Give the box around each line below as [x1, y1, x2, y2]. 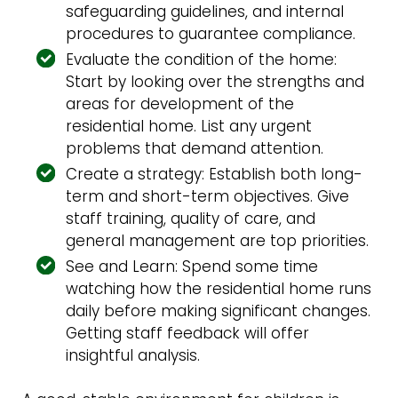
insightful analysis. [66, 345, 201, 367]
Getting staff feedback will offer [66, 322, 310, 345]
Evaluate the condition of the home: [66, 49, 338, 71]
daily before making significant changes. [66, 300, 371, 322]
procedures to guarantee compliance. [66, 23, 356, 45]
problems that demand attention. [66, 138, 324, 160]
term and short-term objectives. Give [66, 186, 350, 208]
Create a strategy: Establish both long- [66, 163, 363, 186]
